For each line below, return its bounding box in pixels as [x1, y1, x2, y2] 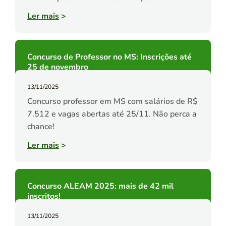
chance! [27, 121, 54, 133]
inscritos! [27, 191, 61, 202]
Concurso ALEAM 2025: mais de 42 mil [27, 181, 174, 192]
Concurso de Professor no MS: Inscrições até [27, 51, 192, 63]
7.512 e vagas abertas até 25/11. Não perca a [27, 108, 197, 120]
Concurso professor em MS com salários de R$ [27, 96, 198, 107]
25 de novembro [27, 62, 88, 73]
